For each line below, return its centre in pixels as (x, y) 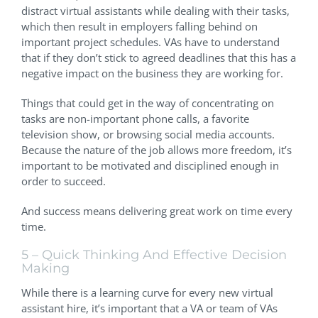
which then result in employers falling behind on (139, 27)
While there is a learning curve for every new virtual (147, 292)
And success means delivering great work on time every (157, 211)
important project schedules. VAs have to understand (150, 42)
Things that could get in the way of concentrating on (148, 103)
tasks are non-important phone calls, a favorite (135, 119)
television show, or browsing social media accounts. (148, 135)
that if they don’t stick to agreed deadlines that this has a (159, 58)
